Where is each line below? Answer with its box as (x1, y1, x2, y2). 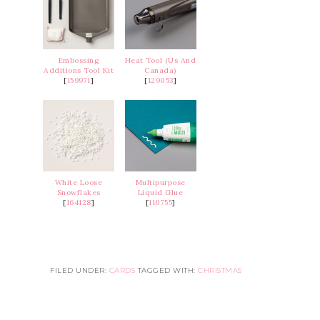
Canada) (144, 66, 176, 75)
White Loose (54, 178, 103, 187)
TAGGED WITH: (137, 266, 198, 275)
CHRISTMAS (198, 266, 242, 275)
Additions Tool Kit (44, 66, 114, 75)
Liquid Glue (137, 188, 184, 197)
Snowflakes (56, 188, 101, 197)
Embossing (58, 56, 99, 65)
